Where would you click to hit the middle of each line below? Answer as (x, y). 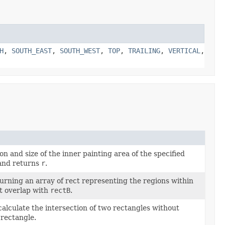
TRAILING (144, 50)
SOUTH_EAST (32, 50)
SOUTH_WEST (80, 50)
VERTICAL (184, 50)
